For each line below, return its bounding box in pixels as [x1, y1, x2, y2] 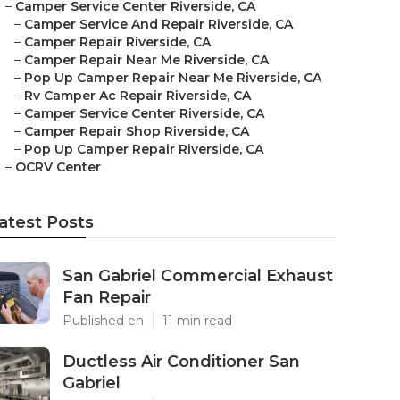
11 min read [162, 312, 232, 329]
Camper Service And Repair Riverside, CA [24, 16, 293, 32]
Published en [62, 312, 144, 329]
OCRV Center [15, 159, 101, 175]
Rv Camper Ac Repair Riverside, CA [24, 87, 251, 104]
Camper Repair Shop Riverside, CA [24, 123, 249, 139]
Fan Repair [62, 287, 151, 307]
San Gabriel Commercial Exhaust [62, 266, 333, 286]
